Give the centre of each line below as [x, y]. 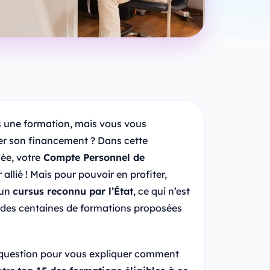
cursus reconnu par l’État [73, 191]
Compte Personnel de [92, 157]
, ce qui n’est [161, 191]
